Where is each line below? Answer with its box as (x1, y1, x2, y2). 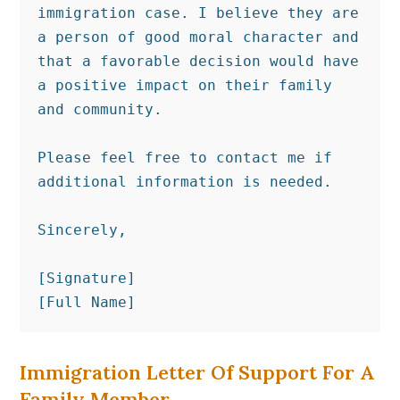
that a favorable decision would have (37, 52, 360, 70)
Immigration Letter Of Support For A (20, 359, 375, 385)
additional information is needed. (37, 172, 333, 190)
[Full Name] (37, 293, 137, 311)
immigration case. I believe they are (37, 4, 360, 21)
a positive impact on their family (37, 76, 333, 94)
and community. (37, 100, 163, 118)
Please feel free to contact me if (37, 148, 333, 166)
